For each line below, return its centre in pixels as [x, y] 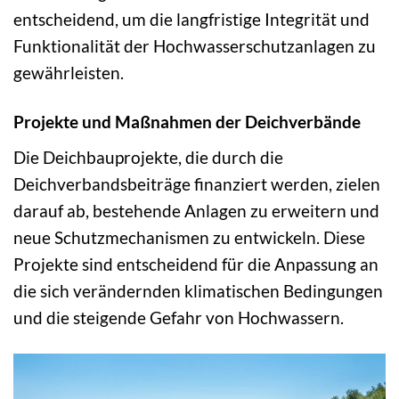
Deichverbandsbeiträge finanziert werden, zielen [197, 183]
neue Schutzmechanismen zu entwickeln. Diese [189, 237]
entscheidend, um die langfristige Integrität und [191, 20]
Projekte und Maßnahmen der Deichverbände [187, 122]
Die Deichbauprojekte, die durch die [148, 157]
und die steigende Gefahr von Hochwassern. [179, 317]
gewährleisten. [69, 73]
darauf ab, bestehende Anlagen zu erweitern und [196, 210]
